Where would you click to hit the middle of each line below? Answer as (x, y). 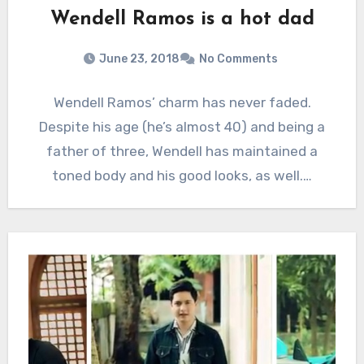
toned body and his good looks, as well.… (182, 176)
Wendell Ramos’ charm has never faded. (182, 103)
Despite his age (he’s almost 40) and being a (182, 127)
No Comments (238, 59)
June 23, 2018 (139, 59)
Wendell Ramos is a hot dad (182, 20)
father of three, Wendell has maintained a (182, 152)
